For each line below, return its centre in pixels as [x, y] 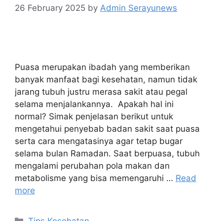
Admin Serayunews [139, 8]
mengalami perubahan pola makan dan [92, 166]
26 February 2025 [50, 8]
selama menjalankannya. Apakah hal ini [94, 104]
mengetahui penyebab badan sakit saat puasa [107, 129]
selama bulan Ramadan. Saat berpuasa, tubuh [107, 153]
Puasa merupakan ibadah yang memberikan [102, 67]
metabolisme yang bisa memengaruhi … [95, 178]
